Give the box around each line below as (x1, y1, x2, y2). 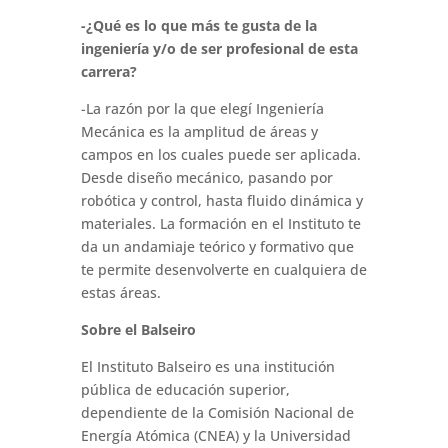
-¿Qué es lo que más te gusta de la (80, 16, 317, 36)
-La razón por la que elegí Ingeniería (80, 99, 324, 119)
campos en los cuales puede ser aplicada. (80, 145, 361, 165)
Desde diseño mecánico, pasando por (80, 168, 333, 188)
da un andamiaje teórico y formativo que (80, 237, 354, 257)
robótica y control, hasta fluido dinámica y (80, 191, 363, 211)
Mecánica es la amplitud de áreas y (80, 122, 318, 142)
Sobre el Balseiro (80, 320, 196, 340)
